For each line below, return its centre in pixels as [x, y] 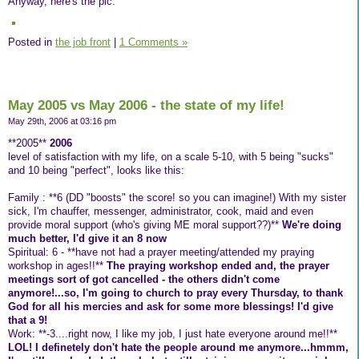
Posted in [32, 42]
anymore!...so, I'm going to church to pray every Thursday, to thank [175, 292]
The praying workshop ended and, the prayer [218, 265]
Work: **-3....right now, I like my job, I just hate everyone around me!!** [173, 333]
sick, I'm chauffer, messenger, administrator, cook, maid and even [161, 211]
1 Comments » [153, 42]
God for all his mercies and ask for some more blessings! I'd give [171, 306]
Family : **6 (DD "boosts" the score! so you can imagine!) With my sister [177, 197]
